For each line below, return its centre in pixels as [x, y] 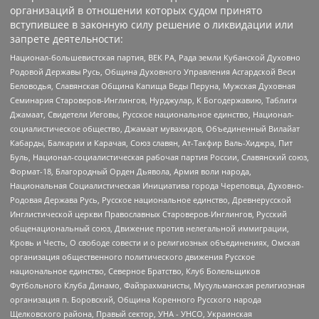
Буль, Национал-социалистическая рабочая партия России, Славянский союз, [159, 157]
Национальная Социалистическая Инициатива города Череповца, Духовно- [157, 185]
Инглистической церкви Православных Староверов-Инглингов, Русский [148, 214]
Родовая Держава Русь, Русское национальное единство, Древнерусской [151, 199]
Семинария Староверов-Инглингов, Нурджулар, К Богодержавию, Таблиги [153, 100]
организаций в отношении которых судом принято [136, 11]
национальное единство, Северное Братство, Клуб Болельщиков [135, 271]
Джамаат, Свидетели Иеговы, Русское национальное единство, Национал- [152, 114]
